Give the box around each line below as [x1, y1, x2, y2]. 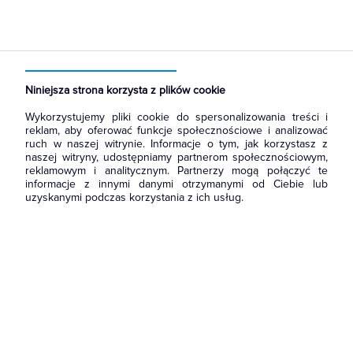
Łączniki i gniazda [142, 57, 216, 69]
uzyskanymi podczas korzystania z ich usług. [25, 191, 243, 204]
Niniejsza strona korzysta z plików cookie [25, 84, 225, 97]
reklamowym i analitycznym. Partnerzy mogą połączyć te [25, 164, 328, 177]
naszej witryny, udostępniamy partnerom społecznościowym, [25, 150, 328, 164]
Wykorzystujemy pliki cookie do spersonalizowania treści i [25, 110, 328, 124]
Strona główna [24, 57, 85, 69]
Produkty [95, 57, 132, 69]
